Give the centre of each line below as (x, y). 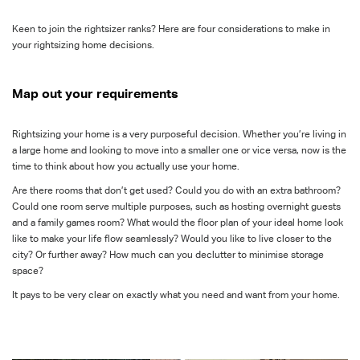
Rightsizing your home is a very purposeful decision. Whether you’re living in (179, 134)
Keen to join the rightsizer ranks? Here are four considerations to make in (171, 29)
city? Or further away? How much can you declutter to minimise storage (168, 255)
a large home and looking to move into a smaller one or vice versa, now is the (179, 150)
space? (28, 271)
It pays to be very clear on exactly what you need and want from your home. (176, 295)
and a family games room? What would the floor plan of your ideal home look (178, 223)
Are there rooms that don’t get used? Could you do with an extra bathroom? (176, 190)
